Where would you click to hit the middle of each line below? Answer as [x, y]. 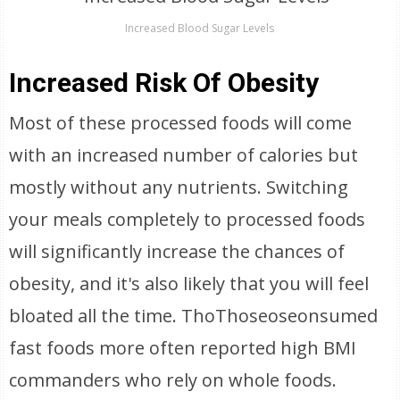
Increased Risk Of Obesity [164, 83]
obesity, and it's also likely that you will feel [189, 283]
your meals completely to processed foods [187, 219]
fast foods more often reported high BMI [183, 348]
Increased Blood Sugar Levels [199, 28]
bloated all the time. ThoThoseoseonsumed [194, 316]
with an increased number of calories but [184, 155]
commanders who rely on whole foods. [173, 380]
